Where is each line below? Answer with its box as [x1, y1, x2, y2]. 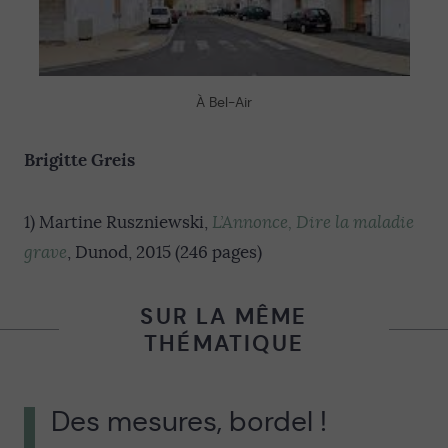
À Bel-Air [196, 93, 252, 112]
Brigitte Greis [24, 149, 135, 172]
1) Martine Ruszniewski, [24, 212, 212, 234]
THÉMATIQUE [144, 329, 304, 357]
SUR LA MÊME [140, 302, 308, 330]
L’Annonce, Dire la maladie [212, 212, 414, 234]
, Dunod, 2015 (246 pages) [67, 242, 262, 264]
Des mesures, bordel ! [51, 403, 327, 439]
